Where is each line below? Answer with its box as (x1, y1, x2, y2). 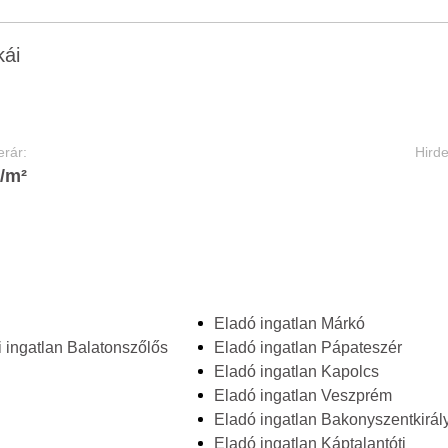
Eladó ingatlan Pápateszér (213, 339, 402, 356)
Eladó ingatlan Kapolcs (213, 363, 379, 380)
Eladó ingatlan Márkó (213, 315, 365, 332)
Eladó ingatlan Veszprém (213, 387, 392, 404)
